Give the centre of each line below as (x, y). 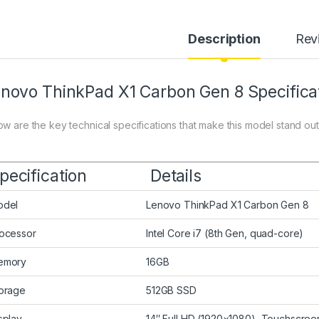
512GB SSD (171, 291)
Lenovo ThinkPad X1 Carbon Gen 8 (228, 205)
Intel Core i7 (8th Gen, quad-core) (225, 234)
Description (224, 39)
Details (174, 176)
